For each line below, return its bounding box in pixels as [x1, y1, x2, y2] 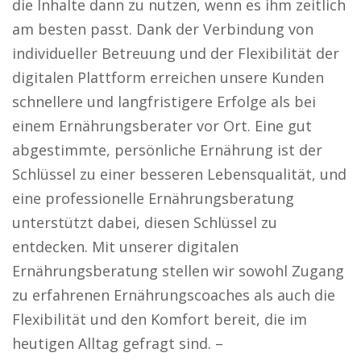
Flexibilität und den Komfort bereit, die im [12, 309, 307, 329]
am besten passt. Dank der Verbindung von [12, 19, 313, 39]
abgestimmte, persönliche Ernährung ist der [12, 140, 322, 160]
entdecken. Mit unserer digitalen [12, 237, 239, 256]
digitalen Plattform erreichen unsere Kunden [12, 68, 324, 87]
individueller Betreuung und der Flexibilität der [12, 44, 339, 63]
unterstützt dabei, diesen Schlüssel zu [12, 213, 277, 232]
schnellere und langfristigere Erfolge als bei [12, 92, 316, 111]
